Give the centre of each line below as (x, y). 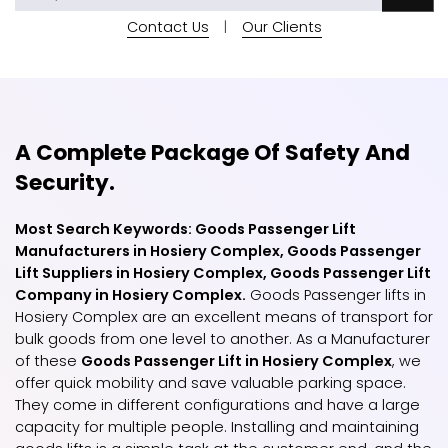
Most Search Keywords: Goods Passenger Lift (185, 229)
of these (48, 361)
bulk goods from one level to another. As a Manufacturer (222, 339)
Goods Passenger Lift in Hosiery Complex (236, 361)
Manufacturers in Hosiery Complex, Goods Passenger (218, 251)
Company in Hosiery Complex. (130, 295)
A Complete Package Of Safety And (212, 152)
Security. (65, 182)
